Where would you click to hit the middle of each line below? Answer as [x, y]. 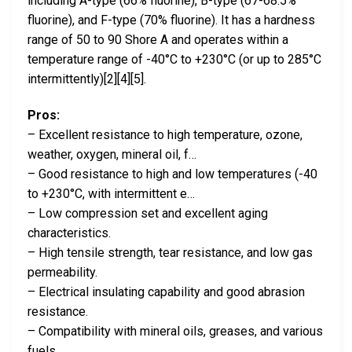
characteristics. [69, 233]
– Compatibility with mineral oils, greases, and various [175, 332]
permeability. [62, 273]
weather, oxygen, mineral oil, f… [112, 155]
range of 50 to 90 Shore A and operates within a [158, 40]
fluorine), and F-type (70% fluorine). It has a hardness [171, 20]
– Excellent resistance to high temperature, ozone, [165, 135]
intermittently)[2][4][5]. [87, 79]
